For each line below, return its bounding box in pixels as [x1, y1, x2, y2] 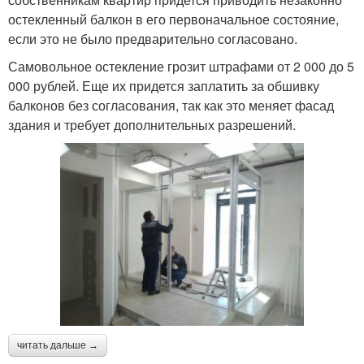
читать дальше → [17, 340, 98, 352]
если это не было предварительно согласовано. [8, 29, 297, 49]
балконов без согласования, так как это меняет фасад [8, 96, 334, 115]
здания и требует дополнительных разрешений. [8, 115, 296, 135]
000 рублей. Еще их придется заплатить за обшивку [8, 76, 319, 96]
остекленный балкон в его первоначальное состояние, [8, 10, 339, 29]
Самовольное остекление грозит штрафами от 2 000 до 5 [8, 57, 354, 76]
